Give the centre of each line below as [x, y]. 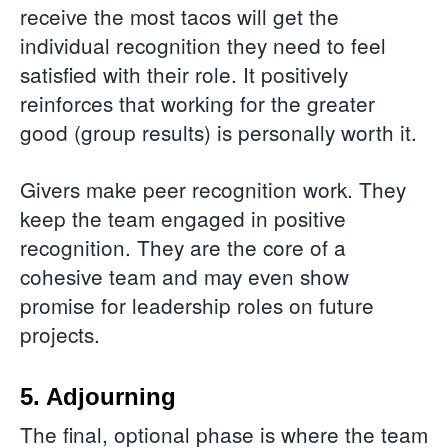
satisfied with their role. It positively [184, 73]
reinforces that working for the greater [197, 102]
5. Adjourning [98, 397]
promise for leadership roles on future [197, 305]
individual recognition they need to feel [203, 44]
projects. [63, 334]
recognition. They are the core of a [183, 247]
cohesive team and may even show [184, 276]
